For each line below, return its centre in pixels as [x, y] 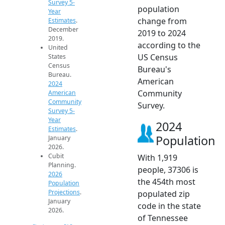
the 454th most [166, 182]
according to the [169, 45]
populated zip [164, 194]
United [58, 47]
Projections [64, 192]
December [63, 29]
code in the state [169, 206]
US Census [158, 57]
